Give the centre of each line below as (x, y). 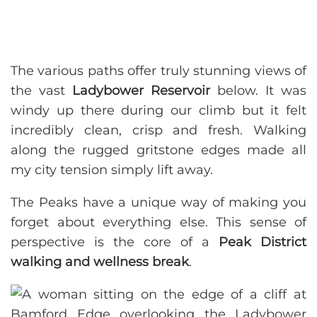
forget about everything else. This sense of (158, 223)
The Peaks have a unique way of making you (158, 203)
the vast (41, 91)
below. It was (258, 91)
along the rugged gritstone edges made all (158, 150)
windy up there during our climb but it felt (158, 111)
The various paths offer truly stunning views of (158, 71)
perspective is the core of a (115, 242)
